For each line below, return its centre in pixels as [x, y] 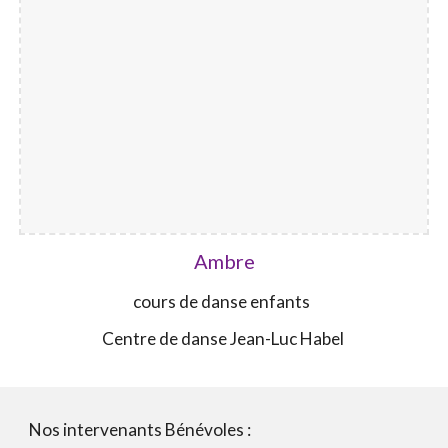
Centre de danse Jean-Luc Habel [224, 339]
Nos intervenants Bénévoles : [142, 429]
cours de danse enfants [224, 302]
